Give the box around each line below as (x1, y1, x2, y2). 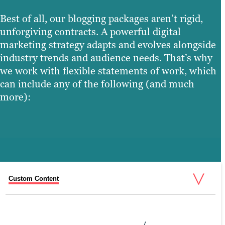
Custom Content (9, 175, 59, 183)
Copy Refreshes (9, 212, 55, 220)
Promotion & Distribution (9, 204, 79, 212)
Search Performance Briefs (9, 195, 87, 203)
